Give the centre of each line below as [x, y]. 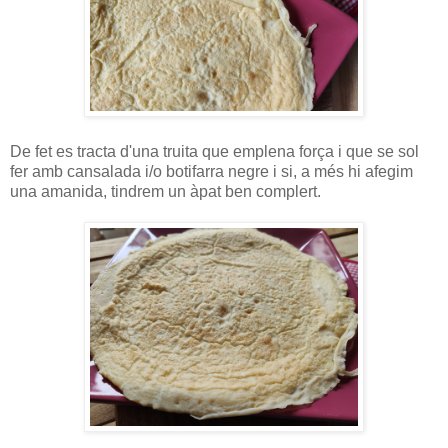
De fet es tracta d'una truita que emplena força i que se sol [214, 151]
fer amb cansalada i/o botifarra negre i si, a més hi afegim [211, 171]
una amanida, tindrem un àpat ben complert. [165, 191]
